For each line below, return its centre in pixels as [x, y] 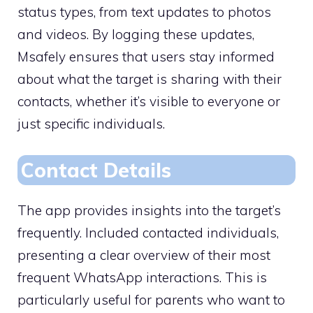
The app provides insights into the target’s [149, 210]
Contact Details [96, 170]
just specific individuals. [91, 124]
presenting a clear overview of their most [144, 255]
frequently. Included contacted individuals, [148, 232]
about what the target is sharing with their [150, 79]
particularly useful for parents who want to [151, 299]
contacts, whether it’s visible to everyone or [149, 102]
